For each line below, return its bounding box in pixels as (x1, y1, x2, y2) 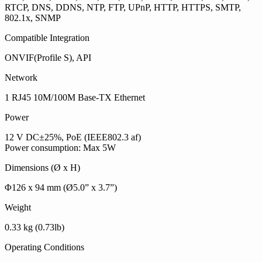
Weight (5, 202, 31, 213)
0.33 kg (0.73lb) (5, 222, 64, 233)
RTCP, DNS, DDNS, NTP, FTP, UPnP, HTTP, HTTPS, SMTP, (5, 2, 241, 13)
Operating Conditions (5, 242, 84, 253)
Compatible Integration (5, 33, 89, 43)
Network (5, 73, 37, 83)
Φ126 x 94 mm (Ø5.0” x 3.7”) (5, 182, 117, 193)
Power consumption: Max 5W (5, 143, 116, 153)
